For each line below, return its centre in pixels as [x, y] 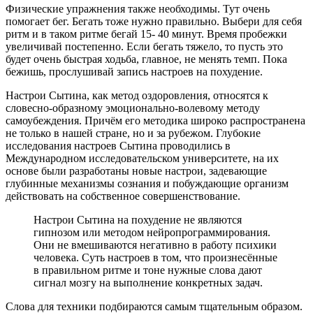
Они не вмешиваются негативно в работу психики [155, 245]
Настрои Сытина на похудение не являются [138, 220]
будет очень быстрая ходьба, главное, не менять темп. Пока [146, 59]
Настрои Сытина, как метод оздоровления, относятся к [137, 96]
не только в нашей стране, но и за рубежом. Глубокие [133, 133]
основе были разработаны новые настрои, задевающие [136, 171]
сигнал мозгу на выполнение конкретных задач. [148, 283]
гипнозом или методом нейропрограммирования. [152, 233]
